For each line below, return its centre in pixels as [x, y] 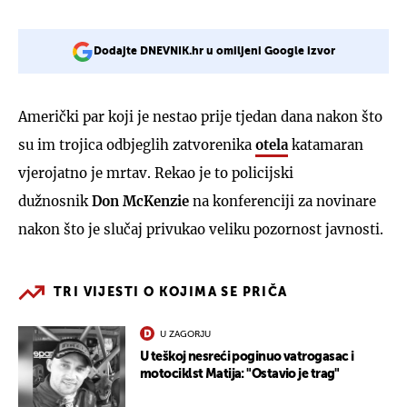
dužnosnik [55, 201]
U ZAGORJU [185, 334]
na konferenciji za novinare [283, 201]
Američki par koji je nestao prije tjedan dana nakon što [200, 116]
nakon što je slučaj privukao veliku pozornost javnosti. [201, 229]
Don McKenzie [140, 201]
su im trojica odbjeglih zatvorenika [137, 144]
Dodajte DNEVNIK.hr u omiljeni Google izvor [214, 51]
